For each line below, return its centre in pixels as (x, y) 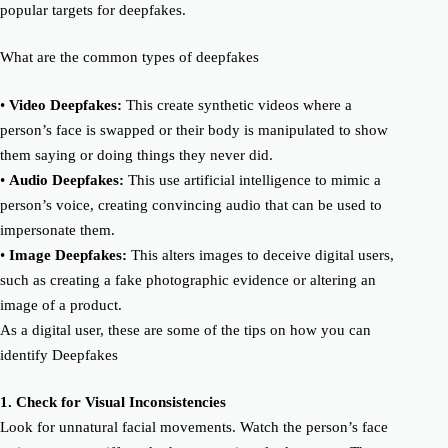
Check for (48, 402)
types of (169, 57)
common (112, 57)
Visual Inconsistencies (153, 402)
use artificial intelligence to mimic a (268, 179)
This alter (160, 254)
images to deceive (255, 254)
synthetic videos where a (273, 104)
